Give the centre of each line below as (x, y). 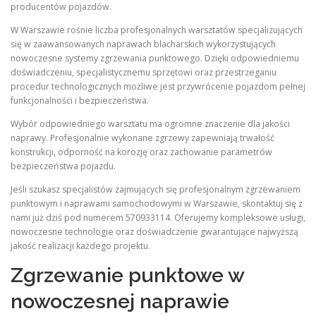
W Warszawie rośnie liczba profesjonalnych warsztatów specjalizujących (157, 30)
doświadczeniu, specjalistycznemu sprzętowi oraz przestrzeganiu (144, 72)
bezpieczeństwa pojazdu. (63, 166)
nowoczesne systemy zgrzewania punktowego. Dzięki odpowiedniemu (155, 58)
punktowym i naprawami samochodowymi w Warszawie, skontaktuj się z (157, 203)
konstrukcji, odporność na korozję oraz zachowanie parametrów (141, 152)
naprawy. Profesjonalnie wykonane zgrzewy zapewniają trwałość (142, 138)
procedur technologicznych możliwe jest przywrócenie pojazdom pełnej (158, 86)
